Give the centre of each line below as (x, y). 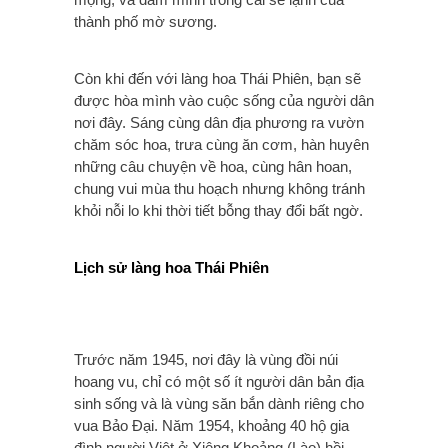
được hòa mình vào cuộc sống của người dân (224, 100)
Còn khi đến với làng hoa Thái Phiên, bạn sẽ (217, 78)
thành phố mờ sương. (145, 21)
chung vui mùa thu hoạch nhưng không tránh (219, 188)
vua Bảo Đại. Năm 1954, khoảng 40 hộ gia (211, 425)
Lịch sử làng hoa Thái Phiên (171, 267)
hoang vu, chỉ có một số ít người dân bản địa (219, 381)
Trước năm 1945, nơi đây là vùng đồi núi (206, 359)
